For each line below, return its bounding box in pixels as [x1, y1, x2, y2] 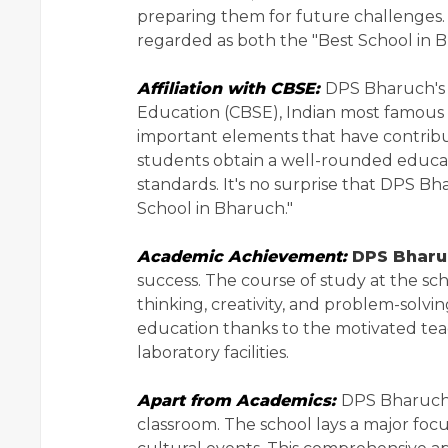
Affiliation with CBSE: [137, 79, 325, 99]
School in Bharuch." [137, 199, 293, 219]
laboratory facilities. [137, 343, 289, 363]
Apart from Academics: [137, 391, 341, 411]
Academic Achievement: [137, 247, 352, 267]
